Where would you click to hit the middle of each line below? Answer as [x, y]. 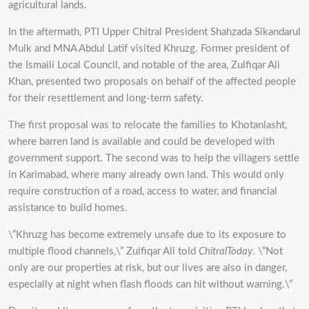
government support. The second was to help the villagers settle [154, 158]
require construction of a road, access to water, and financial [143, 191]
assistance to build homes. [68, 208]
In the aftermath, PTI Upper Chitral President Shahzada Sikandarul [154, 32]
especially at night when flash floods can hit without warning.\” [150, 284]
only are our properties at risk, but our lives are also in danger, [148, 268]
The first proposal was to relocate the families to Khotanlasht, [148, 125]
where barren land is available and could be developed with [141, 141]
